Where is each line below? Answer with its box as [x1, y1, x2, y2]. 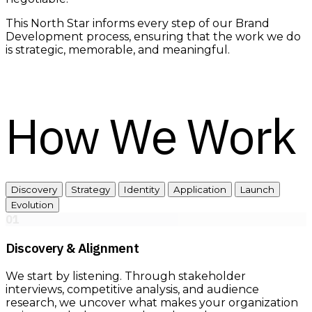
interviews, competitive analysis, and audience [6, 282, 259, 296]
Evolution [11, 199, 54, 211]
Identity [124, 184, 159, 196]
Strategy [71, 184, 110, 196]
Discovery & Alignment [6, 240, 139, 257]
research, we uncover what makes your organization [6, 295, 298, 309]
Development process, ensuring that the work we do [6, 29, 301, 43]
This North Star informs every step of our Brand [6, 16, 270, 30]
